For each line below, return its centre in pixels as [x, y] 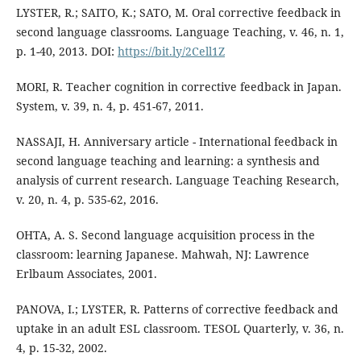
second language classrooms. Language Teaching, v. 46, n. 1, [180, 31]
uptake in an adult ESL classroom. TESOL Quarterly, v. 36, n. [180, 328]
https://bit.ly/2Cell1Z [171, 51]
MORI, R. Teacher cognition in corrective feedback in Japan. [178, 86]
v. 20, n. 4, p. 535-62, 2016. [87, 199]
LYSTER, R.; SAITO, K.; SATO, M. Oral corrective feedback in [178, 12]
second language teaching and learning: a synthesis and [168, 160]
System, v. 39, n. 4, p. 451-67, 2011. [110, 106]
